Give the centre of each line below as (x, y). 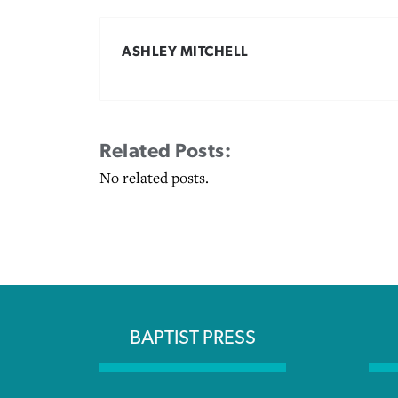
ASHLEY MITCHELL (185, 51)
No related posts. (154, 178)
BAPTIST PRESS (193, 338)
